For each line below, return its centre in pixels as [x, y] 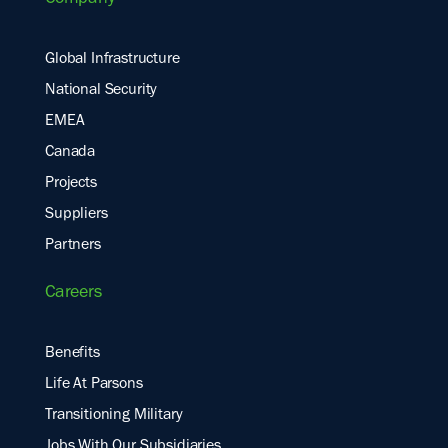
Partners [73, 246]
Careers [73, 294]
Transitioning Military [114, 416]
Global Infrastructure [112, 60]
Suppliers [76, 215]
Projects [71, 184]
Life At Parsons [94, 385]
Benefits [72, 354]
